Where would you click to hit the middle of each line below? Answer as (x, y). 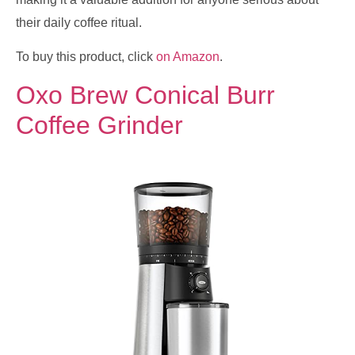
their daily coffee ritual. (79, 22)
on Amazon (188, 57)
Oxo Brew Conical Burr (145, 95)
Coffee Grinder (99, 125)
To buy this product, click (86, 57)
